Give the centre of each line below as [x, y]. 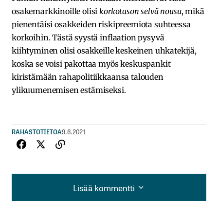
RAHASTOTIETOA [37, 132]
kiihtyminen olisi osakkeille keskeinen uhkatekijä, [104, 51]
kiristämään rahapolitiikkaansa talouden [88, 77]
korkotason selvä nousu [140, 11]
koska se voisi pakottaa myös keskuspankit [91, 64]
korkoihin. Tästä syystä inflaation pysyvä [88, 38]
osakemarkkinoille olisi [56, 11]
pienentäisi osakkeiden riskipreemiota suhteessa [101, 25]
